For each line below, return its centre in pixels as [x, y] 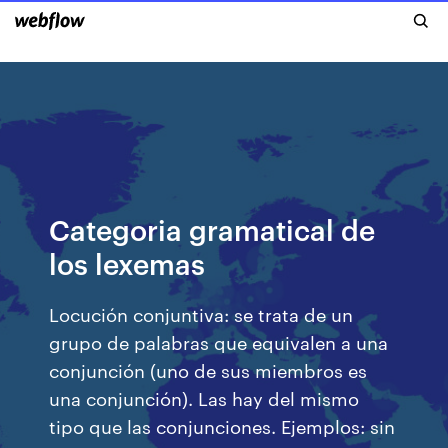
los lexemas [127, 262]
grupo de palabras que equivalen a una [219, 341]
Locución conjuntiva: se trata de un [201, 313]
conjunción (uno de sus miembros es [208, 369]
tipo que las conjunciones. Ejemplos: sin [222, 425]
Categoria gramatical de [212, 228]
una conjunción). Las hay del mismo [204, 397]
